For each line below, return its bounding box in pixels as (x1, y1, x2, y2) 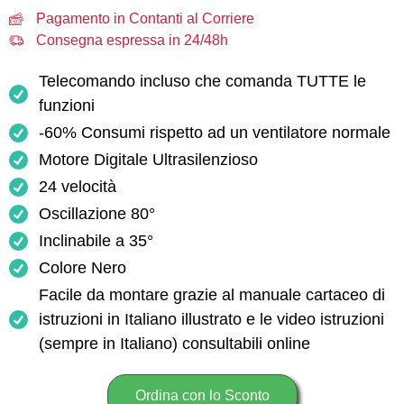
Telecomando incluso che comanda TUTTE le (39, 72, 367, 90)
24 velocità (39, 178, 117, 196)
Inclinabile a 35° (39, 232, 154, 250)
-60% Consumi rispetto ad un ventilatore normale (39, 124, 391, 142)
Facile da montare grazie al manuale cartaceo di (39, 286, 386, 304)
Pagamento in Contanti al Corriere (36, 11, 254, 26)
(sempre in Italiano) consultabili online (39, 335, 311, 353)
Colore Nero (39, 259, 127, 277)
